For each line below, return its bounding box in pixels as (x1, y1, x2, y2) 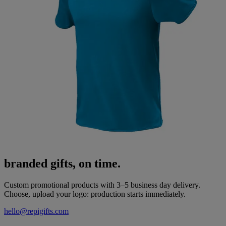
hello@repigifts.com (4, 207, 69, 216)
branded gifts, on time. (4, 157, 121, 171)
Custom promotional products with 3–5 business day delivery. (4, 181, 200, 190)
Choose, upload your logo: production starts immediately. (4, 190, 186, 199)
